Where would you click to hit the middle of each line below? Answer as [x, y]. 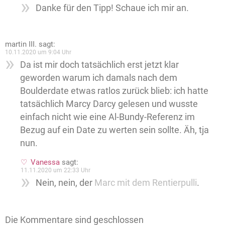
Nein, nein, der [65, 182]
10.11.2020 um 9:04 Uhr [38, 52]
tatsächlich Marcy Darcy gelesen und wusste [109, 103]
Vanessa [45, 162]
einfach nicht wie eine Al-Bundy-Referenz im [107, 117]
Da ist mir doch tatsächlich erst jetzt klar [99, 64]
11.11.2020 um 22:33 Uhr [55, 170]
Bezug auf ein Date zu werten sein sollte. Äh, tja [115, 130]
